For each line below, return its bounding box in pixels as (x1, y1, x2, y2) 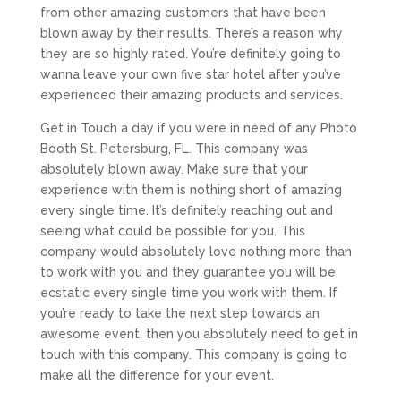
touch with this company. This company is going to (39, 346, 347, 362)
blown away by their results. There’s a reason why (39, 25, 343, 40)
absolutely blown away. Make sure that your (39, 161, 308, 176)
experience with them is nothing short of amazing (39, 182, 342, 197)
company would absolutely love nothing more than (39, 243, 352, 259)
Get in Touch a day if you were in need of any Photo (39, 120, 357, 135)
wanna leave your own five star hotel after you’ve (39, 66, 341, 81)
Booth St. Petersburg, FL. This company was (39, 141, 308, 156)
